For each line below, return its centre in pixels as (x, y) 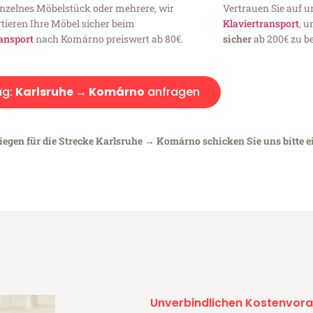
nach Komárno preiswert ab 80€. (109, 38)
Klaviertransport (261, 23)
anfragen (172, 92)
